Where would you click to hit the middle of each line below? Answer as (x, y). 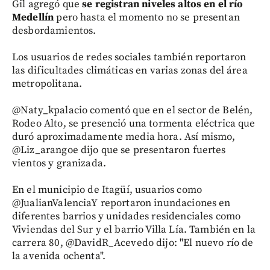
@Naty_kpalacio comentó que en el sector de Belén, (133, 110)
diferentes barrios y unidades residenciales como (127, 216)
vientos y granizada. (59, 163)
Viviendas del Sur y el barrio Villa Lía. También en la (134, 230)
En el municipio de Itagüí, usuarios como (107, 190)
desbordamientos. (54, 31)
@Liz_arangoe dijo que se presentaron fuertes (119, 150)
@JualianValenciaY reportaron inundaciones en (121, 203)
